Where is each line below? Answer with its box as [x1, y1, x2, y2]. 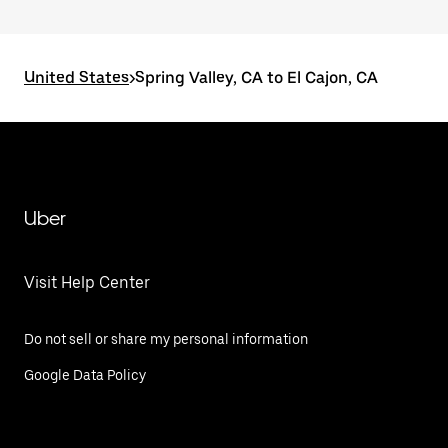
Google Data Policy [24, 367, 146, 383]
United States [24, 68, 129, 87]
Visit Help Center [24, 273, 150, 292]
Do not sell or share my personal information [24, 331, 308, 347]
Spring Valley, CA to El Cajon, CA [135, 68, 378, 87]
